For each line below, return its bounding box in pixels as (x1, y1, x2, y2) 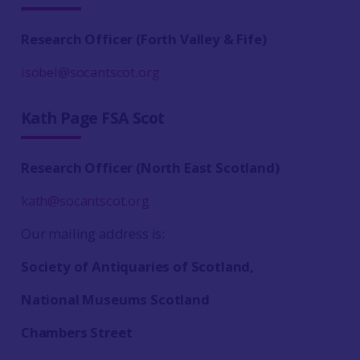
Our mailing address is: (20, 224, 166, 243)
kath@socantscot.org (20, 191, 149, 210)
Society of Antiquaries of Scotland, (20, 257, 255, 276)
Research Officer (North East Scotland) (20, 158, 280, 177)
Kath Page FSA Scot (20, 107, 165, 129)
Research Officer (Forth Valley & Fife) (20, 30, 267, 48)
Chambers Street (20, 323, 133, 342)
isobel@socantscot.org (20, 63, 160, 81)
